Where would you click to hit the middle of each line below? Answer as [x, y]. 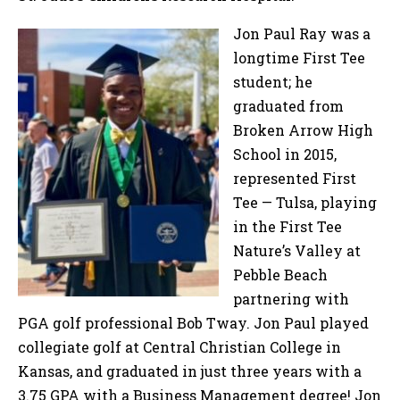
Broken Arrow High [303, 130]
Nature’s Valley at [297, 251]
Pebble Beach [280, 275]
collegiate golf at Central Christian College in [179, 347]
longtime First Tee [299, 58]
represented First [295, 179]
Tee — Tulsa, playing [305, 203]
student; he [273, 82]
